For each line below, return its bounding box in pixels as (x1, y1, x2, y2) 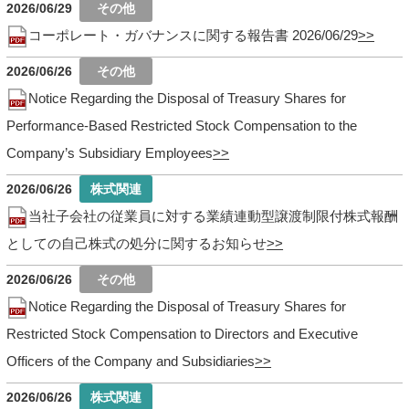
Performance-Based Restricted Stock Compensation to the (6, 117, 358, 133)
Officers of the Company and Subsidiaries (6, 352, 256, 369)
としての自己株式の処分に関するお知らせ (6, 235, 267, 251)
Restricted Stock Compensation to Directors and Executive (6, 325, 359, 341)
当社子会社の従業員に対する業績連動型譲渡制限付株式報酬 (28, 207, 399, 224)
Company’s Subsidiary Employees (6, 144, 214, 161)
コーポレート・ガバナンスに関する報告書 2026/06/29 (28, 26, 359, 43)
